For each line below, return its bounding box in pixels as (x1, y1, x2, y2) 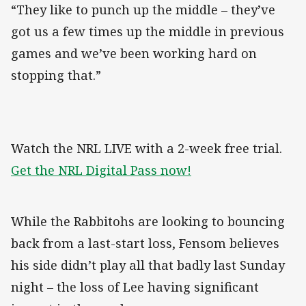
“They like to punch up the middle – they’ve (11, 1, 275, 18)
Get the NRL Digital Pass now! (11, 162, 191, 179)
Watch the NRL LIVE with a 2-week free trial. (11, 140, 282, 157)
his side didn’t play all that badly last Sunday (11, 257, 285, 274)
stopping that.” (11, 67, 101, 84)
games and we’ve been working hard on (11, 45, 257, 62)
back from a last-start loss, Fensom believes (11, 235, 279, 252)
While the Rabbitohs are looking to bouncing (11, 213, 285, 230)
